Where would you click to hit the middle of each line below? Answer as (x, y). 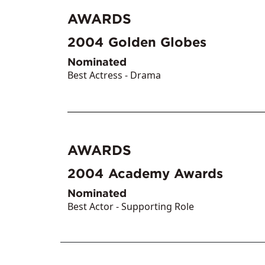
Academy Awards (166, 173)
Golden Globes (157, 42)
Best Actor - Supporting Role (131, 206)
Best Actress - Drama (114, 75)
